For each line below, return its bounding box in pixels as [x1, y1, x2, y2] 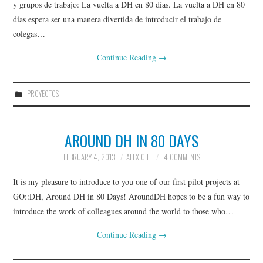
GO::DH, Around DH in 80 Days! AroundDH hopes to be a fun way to [13, 190, 250, 202]
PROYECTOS [26, 88, 59, 99]
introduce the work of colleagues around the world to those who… [13, 205, 234, 217]
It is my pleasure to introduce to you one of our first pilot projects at [13, 176, 240, 187]
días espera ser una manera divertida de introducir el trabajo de [13, 14, 222, 25]
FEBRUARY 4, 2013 [63, 151, 116, 163]
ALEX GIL [126, 151, 150, 163]
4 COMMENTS [163, 151, 200, 163]
